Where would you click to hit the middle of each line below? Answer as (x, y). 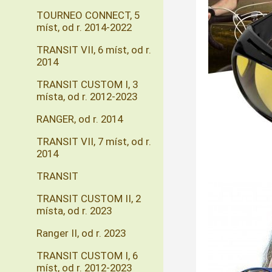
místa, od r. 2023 (74, 211)
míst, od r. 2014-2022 (84, 27)
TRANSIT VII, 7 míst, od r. (94, 141)
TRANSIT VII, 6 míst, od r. (94, 50)
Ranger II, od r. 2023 (81, 233)
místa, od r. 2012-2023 (87, 97)
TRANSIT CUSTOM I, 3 (87, 84)
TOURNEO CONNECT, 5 (88, 15)
